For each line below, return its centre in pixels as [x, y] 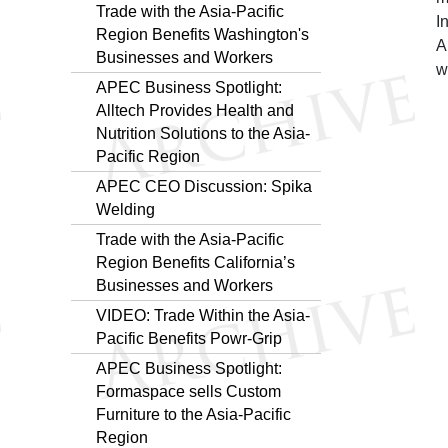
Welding [125, 209]
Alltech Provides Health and [195, 110]
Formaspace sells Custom [188, 391]
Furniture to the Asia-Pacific [193, 414]
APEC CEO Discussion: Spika [204, 186]
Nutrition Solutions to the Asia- [203, 133]
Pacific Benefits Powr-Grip [189, 338]
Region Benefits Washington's [202, 34]
